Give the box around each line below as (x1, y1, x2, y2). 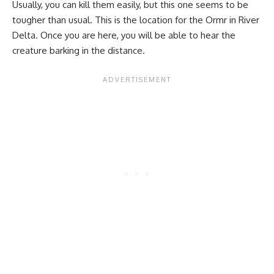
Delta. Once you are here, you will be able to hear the (12, 29, 235, 41)
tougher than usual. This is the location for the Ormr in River (12, 14, 259, 26)
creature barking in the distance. (12, 45, 145, 56)
